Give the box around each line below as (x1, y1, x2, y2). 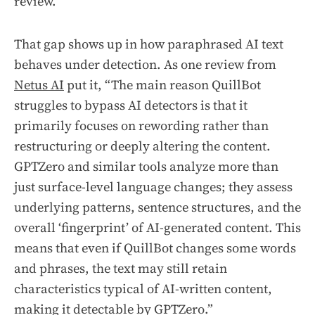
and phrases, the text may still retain (14, 259, 227, 278)
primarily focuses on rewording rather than (14, 117, 269, 135)
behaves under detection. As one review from (14, 56, 276, 74)
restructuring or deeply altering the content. (14, 137, 271, 155)
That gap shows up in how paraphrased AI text (14, 35, 283, 53)
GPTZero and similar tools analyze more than (14, 157, 278, 176)
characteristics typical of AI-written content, (14, 280, 272, 298)
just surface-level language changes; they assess (14, 178, 292, 196)
